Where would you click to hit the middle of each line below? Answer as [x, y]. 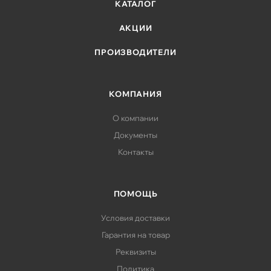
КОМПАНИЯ [135, 94]
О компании [135, 118]
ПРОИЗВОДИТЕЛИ [135, 52]
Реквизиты [135, 252]
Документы [135, 135]
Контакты [135, 152]
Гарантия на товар [135, 235]
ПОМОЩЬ [135, 194]
